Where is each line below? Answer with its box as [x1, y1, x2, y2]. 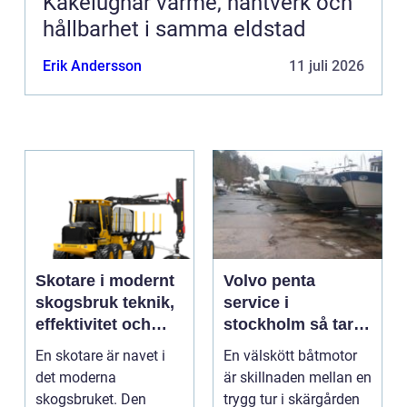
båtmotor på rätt [223, 359, 349, 378]
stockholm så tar [223, 315, 310, 334]
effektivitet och [35, 315, 151, 334]
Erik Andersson [43, 57, 142, 75]
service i [223, 293, 289, 313]
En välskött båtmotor [223, 347, 357, 365]
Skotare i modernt [35, 272, 174, 291]
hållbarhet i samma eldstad [43, 16, 306, 43]
